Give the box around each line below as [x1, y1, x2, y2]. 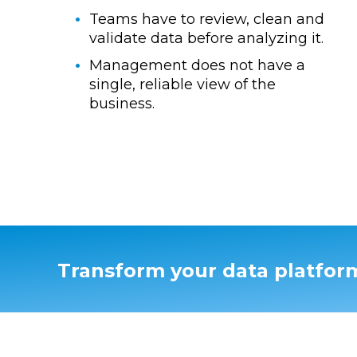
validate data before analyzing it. [89, 29, 324, 48]
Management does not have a [89, 57, 305, 75]
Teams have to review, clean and [89, 10, 324, 29]
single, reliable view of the [89, 76, 276, 94]
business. [89, 95, 155, 113]
